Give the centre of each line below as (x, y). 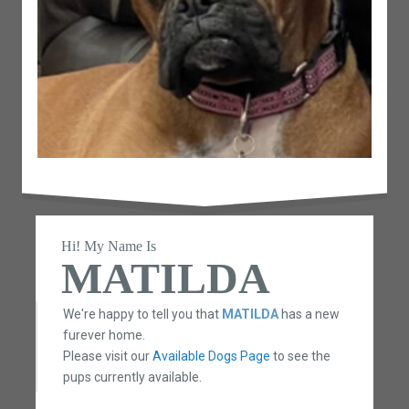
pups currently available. (132, 378)
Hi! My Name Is (108, 246)
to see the (300, 357)
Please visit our (107, 357)
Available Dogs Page (211, 357)
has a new (309, 315)
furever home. (104, 336)
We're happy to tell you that (142, 315)
